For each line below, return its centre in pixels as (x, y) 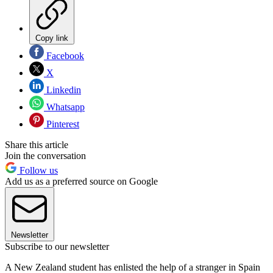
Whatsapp (64, 107)
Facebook (64, 55)
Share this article (37, 144)
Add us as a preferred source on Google (81, 181)
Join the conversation (45, 155)
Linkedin (62, 90)
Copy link (52, 38)
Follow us (37, 170)
